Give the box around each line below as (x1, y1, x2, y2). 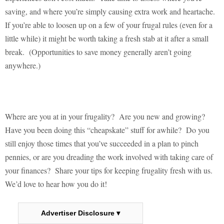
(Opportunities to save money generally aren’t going (29, 46, 191, 57)
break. (5, 46, 24, 57)
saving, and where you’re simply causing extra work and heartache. (5, 6, 215, 17)
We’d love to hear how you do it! (5, 178, 107, 189)
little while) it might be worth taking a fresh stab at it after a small (5, 33, 208, 44)
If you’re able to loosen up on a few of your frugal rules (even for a (5, 19, 212, 30)
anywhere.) (5, 60, 40, 71)
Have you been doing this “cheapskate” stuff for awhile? (5, 124, 181, 135)
